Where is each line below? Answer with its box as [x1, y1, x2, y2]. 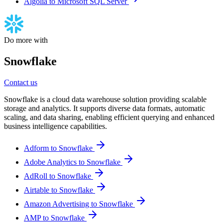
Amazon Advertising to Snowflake [24, 199, 135, 208]
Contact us [4, 78, 37, 87]
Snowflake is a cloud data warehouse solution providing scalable [4, 95, 207, 104]
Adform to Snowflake [24, 143, 95, 152]
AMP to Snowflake [24, 213, 87, 222]
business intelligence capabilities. [4, 121, 107, 130]
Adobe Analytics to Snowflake [24, 157, 122, 166]
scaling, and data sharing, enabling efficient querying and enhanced [4, 112, 215, 121]
